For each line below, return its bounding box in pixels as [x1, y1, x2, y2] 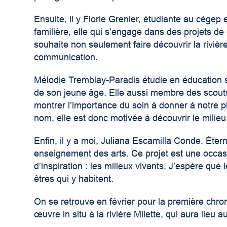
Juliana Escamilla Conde [101, 136, 201, 146]
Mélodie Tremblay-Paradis [34, 75, 140, 86]
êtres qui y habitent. [34, 174, 117, 184]
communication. [34, 52, 101, 63]
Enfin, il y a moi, [34, 136, 101, 146]
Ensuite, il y [34, 14, 84, 25]
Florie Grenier [83, 14, 139, 25]
